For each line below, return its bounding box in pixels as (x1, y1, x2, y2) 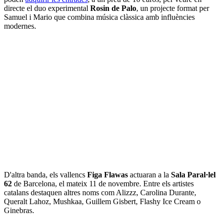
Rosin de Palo (90, 4, 136, 13)
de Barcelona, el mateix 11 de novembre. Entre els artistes (14, 179, 194, 188)
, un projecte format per (136, 4, 209, 13)
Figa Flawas (85, 170, 128, 179)
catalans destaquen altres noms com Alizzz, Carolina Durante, (4, 188, 196, 197)
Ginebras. (4, 206, 34, 215)
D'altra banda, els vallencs (4, 170, 85, 179)
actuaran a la (128, 170, 171, 179)
